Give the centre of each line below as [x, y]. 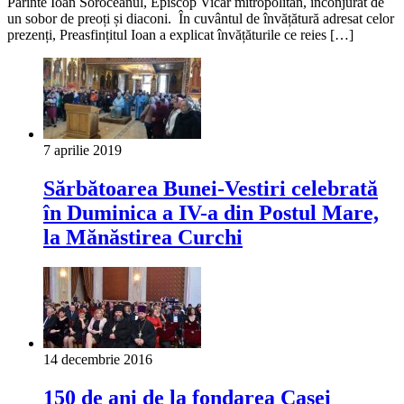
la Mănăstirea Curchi [143, 237]
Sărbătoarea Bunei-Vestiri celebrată [211, 188]
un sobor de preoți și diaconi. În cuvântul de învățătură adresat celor [201, 18]
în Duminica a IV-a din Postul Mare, [211, 212]
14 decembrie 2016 [98, 360]
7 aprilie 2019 [83, 150]
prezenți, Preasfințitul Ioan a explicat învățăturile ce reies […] [180, 34]
